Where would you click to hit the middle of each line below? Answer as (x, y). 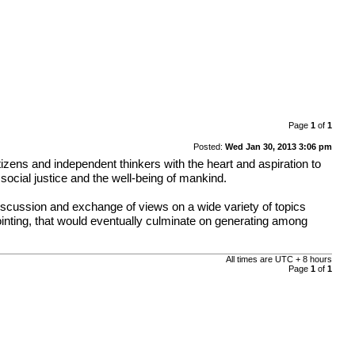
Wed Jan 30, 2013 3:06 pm (278, 146)
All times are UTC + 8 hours (279, 260)
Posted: (209, 146)
